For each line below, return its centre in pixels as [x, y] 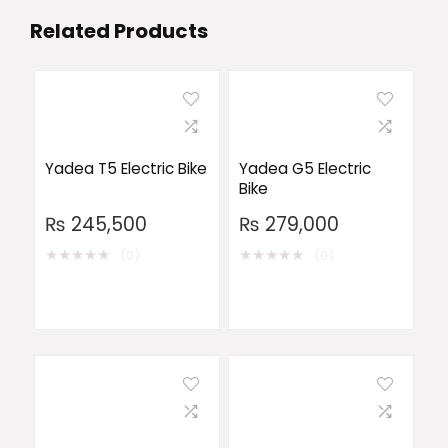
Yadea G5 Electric [304, 168]
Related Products [119, 31]
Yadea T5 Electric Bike [125, 168]
